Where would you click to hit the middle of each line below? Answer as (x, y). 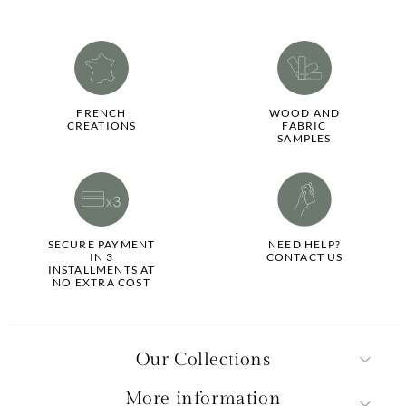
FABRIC (304, 125)
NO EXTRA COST (101, 282)
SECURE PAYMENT (101, 244)
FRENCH (101, 112)
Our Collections (203, 360)
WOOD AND (304, 112)
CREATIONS (101, 125)
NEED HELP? (304, 244)
